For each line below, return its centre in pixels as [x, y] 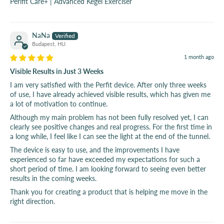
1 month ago [199, 57]
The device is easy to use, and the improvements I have [95, 150]
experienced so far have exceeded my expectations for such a [105, 159]
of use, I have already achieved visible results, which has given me [110, 94]
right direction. [32, 201]
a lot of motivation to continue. [59, 104]
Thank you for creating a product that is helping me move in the [109, 192]
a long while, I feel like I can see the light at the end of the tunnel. [110, 136]
